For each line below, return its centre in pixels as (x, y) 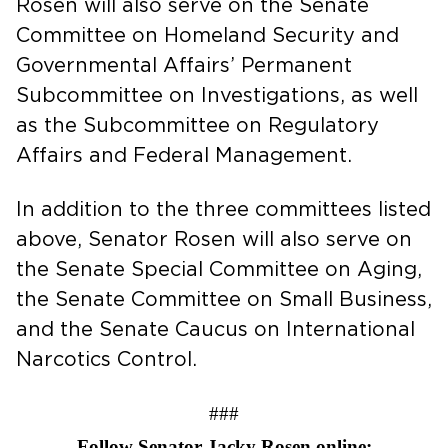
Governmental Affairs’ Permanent (184, 65)
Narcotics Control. (109, 359)
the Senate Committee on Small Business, (224, 299)
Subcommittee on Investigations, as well (217, 95)
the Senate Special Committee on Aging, (219, 269)
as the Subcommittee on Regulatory (197, 125)
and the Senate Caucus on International (215, 329)
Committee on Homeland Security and (207, 35)
